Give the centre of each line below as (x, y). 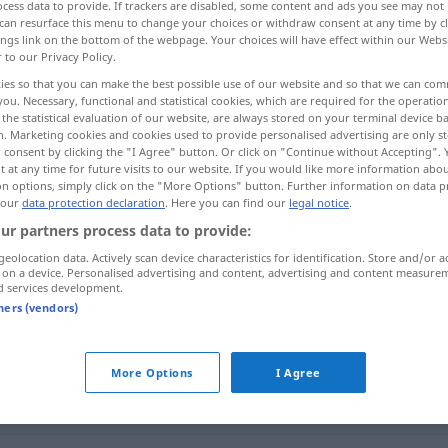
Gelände (223, 221)
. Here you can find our (227, 203)
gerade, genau (245, 406)
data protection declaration (93, 203)
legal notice (319, 203)
